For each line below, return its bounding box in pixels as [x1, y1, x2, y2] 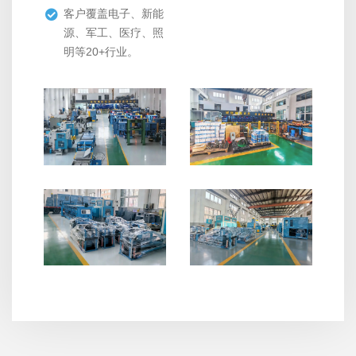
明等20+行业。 [64, 45, 138, 59]
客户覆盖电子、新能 [64, 7, 164, 21]
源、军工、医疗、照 [64, 26, 164, 40]
